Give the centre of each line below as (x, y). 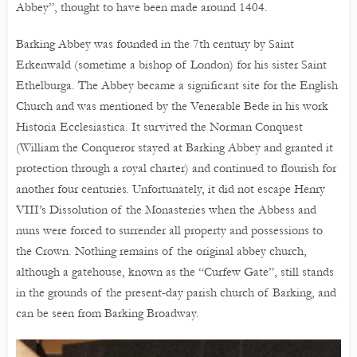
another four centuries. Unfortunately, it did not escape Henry (171, 189)
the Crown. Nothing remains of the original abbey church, (161, 251)
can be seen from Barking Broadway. (108, 314)
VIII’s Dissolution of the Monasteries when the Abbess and (166, 210)
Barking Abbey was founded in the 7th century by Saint (155, 44)
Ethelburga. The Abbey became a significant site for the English (177, 86)
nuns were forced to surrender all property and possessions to (169, 231)
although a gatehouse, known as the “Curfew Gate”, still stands (175, 272)
